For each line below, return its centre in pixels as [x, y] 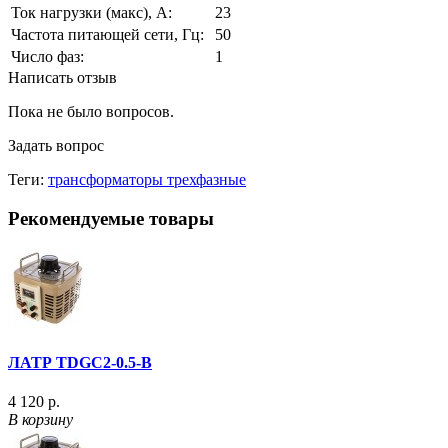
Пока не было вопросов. [91, 111]
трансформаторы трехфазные [147, 179]
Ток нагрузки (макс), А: [91, 12]
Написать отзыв [62, 77]
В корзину [40, 419]
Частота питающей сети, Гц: [107, 34]
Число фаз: [47, 56]
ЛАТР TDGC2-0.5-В [80, 362]
